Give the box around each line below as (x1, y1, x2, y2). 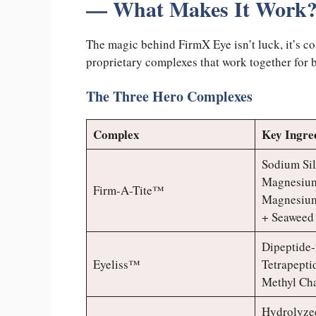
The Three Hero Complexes (86, 86, 253, 107)
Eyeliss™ (92, 256, 140, 273)
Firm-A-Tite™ (92, 182, 164, 199)
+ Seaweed (261, 209, 314, 226)
